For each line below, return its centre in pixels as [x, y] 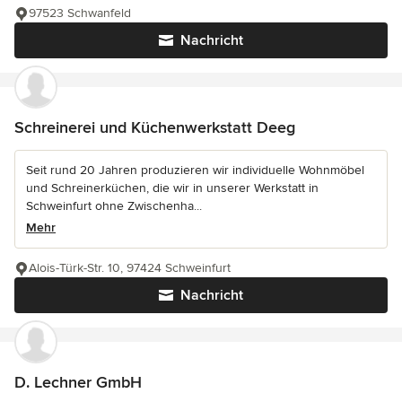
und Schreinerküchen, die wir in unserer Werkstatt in [172, 188]
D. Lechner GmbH [78, 382]
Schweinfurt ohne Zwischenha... [114, 205]
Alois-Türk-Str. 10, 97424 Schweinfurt [130, 267]
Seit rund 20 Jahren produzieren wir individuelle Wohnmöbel [195, 170]
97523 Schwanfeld [80, 13]
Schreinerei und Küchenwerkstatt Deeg [155, 127]
